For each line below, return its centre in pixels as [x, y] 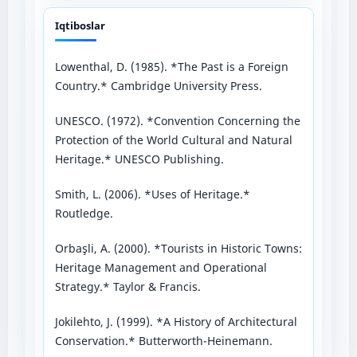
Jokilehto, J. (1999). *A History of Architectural [176, 321]
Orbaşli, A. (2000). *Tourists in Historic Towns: [178, 248]
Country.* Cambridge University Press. [158, 85]
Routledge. [84, 213]
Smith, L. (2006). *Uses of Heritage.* [152, 194]
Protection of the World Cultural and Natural [173, 139]
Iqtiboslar [80, 25]
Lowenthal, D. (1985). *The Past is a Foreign [171, 66]
